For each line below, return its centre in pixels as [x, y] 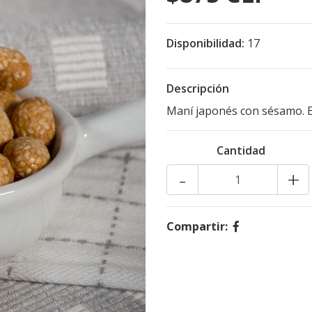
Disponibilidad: [205, 43]
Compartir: [197, 226]
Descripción [198, 88]
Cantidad [241, 150]
